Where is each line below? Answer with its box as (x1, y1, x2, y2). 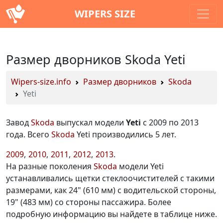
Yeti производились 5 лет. (75, 129, 176, 140)
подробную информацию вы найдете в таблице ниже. (6, 209, 217, 220)
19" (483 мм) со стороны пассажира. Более (6, 197, 171, 208)
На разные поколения (6, 161, 94, 172)
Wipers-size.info (11, 76, 71, 87)
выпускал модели (54, 117, 126, 128)
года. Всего (6, 129, 51, 140)
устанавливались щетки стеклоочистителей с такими (6, 173, 215, 184)
